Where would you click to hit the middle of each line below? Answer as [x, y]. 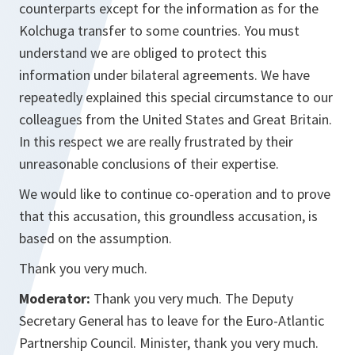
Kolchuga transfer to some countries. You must [159, 31]
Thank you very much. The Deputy [192, 298]
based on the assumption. [95, 238]
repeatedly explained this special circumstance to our [176, 97]
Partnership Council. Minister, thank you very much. [169, 343]
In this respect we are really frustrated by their [156, 141]
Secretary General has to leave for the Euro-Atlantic [172, 321]
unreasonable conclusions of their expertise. [149, 164]
